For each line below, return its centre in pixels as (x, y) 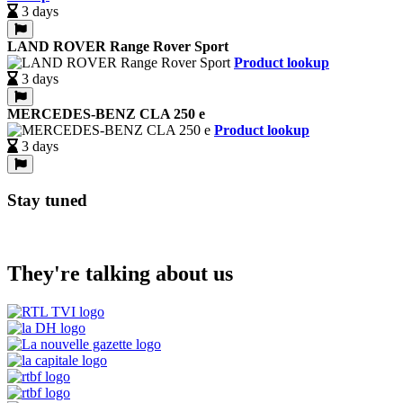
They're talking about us (120, 273)
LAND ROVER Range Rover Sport (118, 47)
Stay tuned (47, 201)
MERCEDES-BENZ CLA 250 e (106, 114)
